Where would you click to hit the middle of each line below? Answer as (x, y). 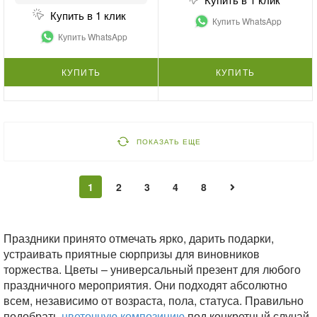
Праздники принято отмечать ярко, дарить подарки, (139, 238)
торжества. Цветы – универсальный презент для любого (152, 269)
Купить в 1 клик (88, 15)
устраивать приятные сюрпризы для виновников (132, 253)
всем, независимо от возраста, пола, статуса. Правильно (154, 300)
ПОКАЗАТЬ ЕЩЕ (168, 141)
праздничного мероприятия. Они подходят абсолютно (145, 284)
